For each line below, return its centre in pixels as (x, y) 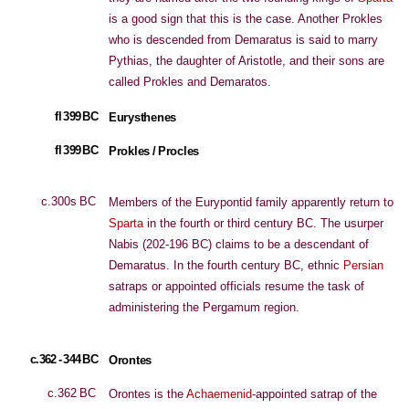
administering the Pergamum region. (204, 307)
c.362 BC (72, 393)
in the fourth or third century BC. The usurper (263, 223)
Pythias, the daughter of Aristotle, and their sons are (246, 61)
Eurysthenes (143, 117)
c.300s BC (68, 201)
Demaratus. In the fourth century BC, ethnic (226, 265)
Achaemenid (219, 394)
